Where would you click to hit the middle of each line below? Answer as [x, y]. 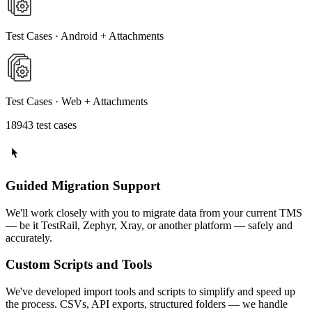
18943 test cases [41, 125]
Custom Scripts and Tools [79, 265]
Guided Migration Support [83, 185]
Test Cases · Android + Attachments [85, 36]
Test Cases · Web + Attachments [77, 102]
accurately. [29, 237]
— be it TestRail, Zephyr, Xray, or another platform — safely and [149, 225]
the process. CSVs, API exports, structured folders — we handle [147, 304]
